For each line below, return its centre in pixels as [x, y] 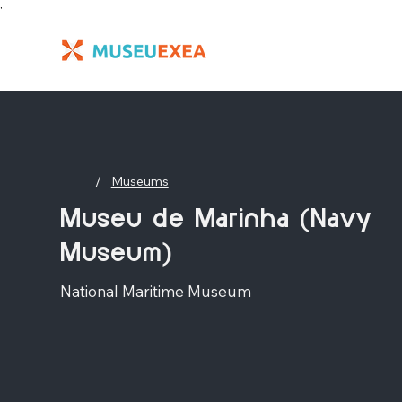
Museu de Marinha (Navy [216, 220]
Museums [140, 181]
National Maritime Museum [155, 292]
